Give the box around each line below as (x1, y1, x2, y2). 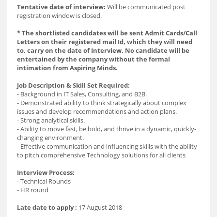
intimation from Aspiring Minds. (17, 63, 118, 73)
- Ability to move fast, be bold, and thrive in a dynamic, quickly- (17, 124, 196, 134)
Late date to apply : (17, 203, 77, 212)
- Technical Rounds (17, 177, 71, 186)
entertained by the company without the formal (17, 55, 170, 64)
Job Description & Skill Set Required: (17, 81, 130, 90)
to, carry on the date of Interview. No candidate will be (17, 46, 189, 55)
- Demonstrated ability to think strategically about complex (17, 98, 186, 108)
